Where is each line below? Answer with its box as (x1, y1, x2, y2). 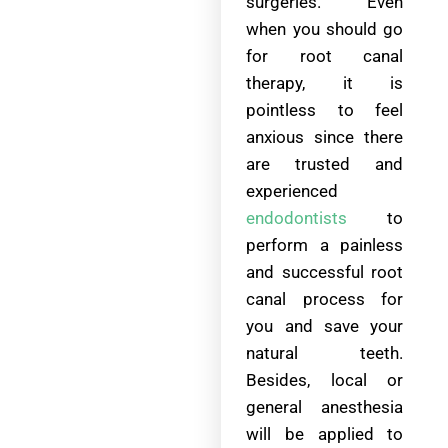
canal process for (246, 289, 404, 310)
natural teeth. (246, 343, 404, 364)
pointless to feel (246, 100, 404, 121)
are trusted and (246, 154, 404, 175)
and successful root (246, 262, 404, 283)
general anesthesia (246, 397, 404, 418)
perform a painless (246, 235, 404, 256)
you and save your (246, 316, 404, 337)
